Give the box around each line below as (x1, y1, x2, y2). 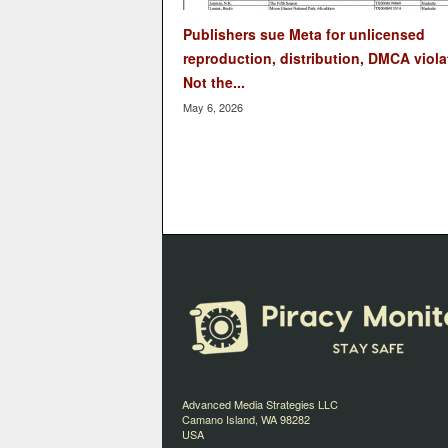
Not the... (182, 72, 245, 92)
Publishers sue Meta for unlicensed (182, 24, 425, 44)
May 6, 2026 (182, 99, 243, 115)
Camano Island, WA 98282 (181, 411, 310, 428)
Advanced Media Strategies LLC (181, 396, 338, 413)
